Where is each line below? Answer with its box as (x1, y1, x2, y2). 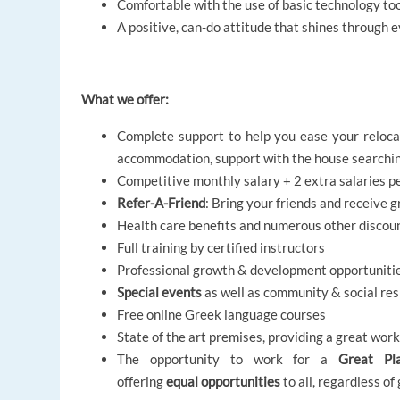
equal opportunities (166, 373, 281, 390)
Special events (117, 284, 203, 301)
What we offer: (81, 91, 170, 108)
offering (117, 373, 167, 390)
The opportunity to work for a (117, 351, 329, 368)
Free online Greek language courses (117, 306, 327, 323)
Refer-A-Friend (117, 195, 206, 212)
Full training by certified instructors (117, 239, 326, 256)
